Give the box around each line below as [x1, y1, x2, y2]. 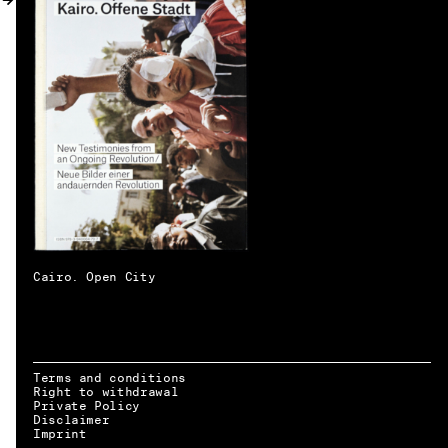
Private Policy [33, 399, 140, 412]
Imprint [33, 427, 87, 440]
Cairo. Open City [33, 270, 156, 283]
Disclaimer [33, 413, 110, 426]
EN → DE [16, 418, 76, 435]
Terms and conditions [33, 371, 186, 384]
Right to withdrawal [33, 385, 179, 398]
